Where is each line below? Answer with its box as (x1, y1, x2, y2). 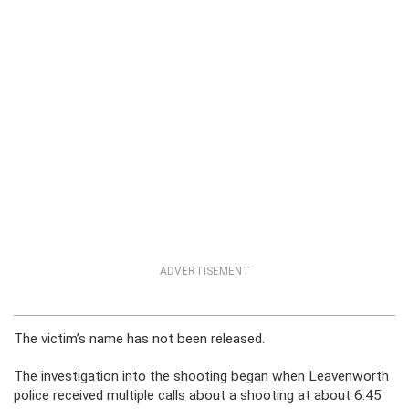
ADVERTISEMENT (159, 265, 250, 278)
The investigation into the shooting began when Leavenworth (14, 368, 389, 384)
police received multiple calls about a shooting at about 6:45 (14, 387, 382, 404)
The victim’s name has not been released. (14, 330, 265, 347)
